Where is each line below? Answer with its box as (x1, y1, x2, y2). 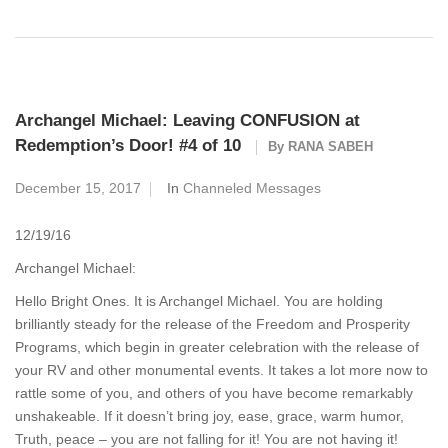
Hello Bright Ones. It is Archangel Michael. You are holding (15, 293, 383, 309)
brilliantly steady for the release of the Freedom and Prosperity (15, 316, 410, 332)
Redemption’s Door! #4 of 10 (15, 136, 241, 155)
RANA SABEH (288, 139, 373, 154)
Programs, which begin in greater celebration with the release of (15, 339, 419, 355)
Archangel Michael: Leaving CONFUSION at (15, 111, 360, 130)
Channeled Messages (183, 180, 321, 196)
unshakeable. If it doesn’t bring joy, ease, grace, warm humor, (15, 408, 404, 424)
